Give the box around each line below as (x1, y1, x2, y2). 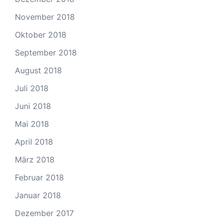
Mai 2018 (15, 119, 49, 129)
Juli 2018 (15, 83, 49, 94)
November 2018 (15, 12, 75, 22)
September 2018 (15, 48, 77, 58)
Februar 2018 (15, 172, 64, 183)
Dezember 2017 (15, 208, 74, 219)
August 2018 (15, 65, 62, 76)
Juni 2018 (15, 101, 51, 111)
